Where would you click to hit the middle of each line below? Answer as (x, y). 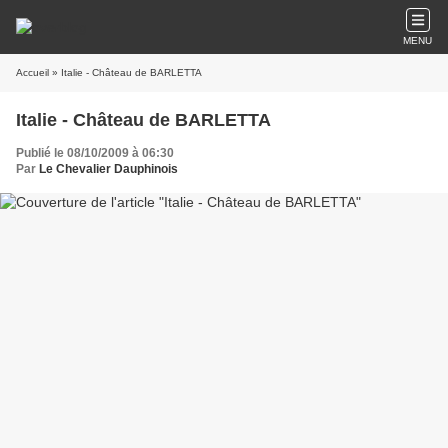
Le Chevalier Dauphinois (108, 169)
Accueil (32, 72)
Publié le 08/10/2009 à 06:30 (95, 153)
